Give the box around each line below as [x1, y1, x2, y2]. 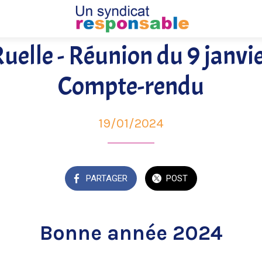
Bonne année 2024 [39, 221, 223, 246]
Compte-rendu [58, 70, 204, 103]
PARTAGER [85, 173, 127, 184]
